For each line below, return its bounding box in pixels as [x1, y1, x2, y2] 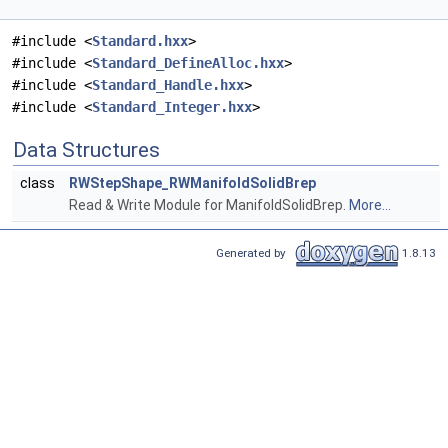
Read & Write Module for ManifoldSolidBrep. [69, 197, 349, 214]
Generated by [216, 245, 292, 260]
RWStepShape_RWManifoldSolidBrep [69, 175, 316, 192]
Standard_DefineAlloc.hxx [92, 55, 284, 72]
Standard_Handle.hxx [92, 77, 244, 94]
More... [349, 197, 391, 214]
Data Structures [13, 138, 160, 163]
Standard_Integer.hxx [92, 99, 252, 116]
